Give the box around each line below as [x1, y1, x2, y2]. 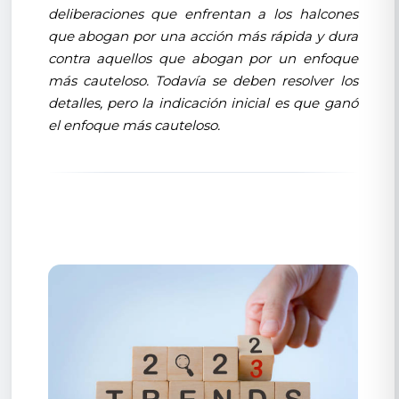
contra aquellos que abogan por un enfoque [47, 49, 358, 67]
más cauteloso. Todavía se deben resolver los [47, 71, 358, 89]
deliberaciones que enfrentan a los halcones [47, 4, 358, 22]
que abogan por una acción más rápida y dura [47, 27, 358, 45]
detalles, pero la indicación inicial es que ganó [47, 94, 358, 111]
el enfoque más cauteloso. [47, 116, 220, 134]
